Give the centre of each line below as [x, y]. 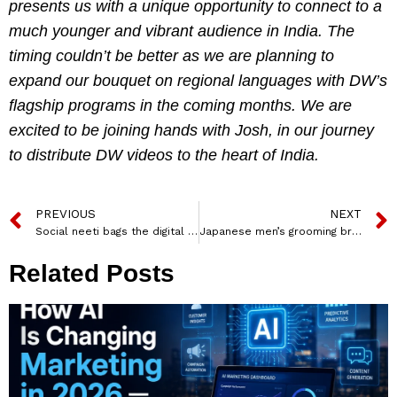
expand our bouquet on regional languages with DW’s [198, 81]
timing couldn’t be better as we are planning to [171, 56]
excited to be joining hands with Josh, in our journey [191, 131]
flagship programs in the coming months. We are [180, 106]
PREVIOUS [66, 214]
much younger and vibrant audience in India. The [182, 31]
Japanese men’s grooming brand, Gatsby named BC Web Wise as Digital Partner [356, 232]
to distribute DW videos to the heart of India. [164, 156]
